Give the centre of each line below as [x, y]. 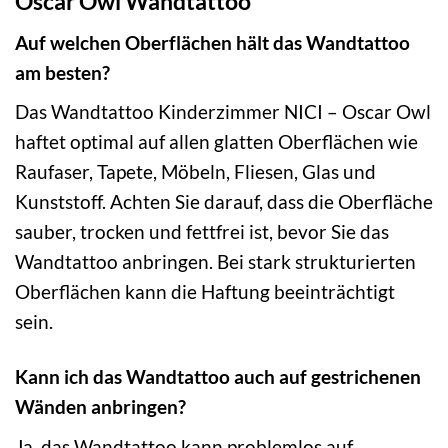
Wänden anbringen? [100, 407]
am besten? [62, 72]
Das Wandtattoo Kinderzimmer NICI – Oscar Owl [223, 112]
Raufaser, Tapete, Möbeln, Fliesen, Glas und [195, 172]
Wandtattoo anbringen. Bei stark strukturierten [215, 262]
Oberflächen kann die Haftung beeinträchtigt [205, 292]
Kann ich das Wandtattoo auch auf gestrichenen [218, 377]
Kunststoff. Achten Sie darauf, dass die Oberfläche [224, 202]
